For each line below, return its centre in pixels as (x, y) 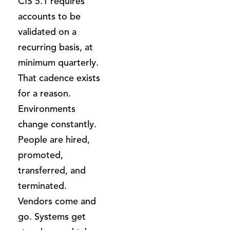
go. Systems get (52, 216)
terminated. (42, 186)
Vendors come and (57, 201)
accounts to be (49, 16)
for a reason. (44, 93)
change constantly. (57, 124)
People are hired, (54, 139)
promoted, (41, 155)
